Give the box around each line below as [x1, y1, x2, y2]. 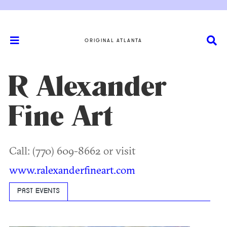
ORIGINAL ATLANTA [85, 37, 142, 43]
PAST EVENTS [17, 188, 60, 195]
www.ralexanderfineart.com [9, 163, 135, 176]
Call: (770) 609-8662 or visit [9, 144, 135, 157]
